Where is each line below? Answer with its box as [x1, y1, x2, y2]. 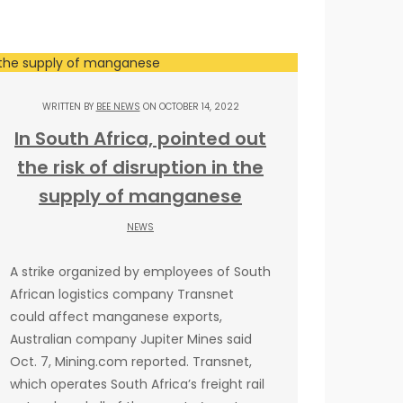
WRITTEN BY [41, 99, 96, 113]
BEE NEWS [95, 99, 140, 113]
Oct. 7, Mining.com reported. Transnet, [10, 352, 252, 371]
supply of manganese [39, 183, 242, 209]
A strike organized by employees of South [10, 262, 271, 281]
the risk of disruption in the [17, 154, 264, 180]
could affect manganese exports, [10, 307, 222, 326]
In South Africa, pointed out [14, 125, 266, 151]
